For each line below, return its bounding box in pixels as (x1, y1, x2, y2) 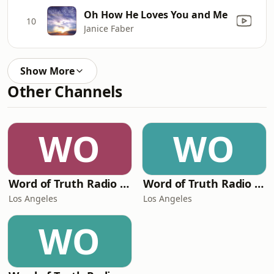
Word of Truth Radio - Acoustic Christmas (254, 176, 264, 191)
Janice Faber (84, 22, 134, 34)
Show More (20, 64, 75, 78)
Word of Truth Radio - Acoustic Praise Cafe (120, 176, 130, 191)
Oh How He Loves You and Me (84, 7, 228, 21)
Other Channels (7, 81, 122, 102)
